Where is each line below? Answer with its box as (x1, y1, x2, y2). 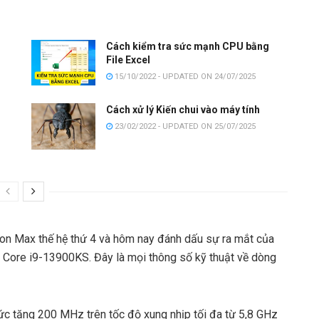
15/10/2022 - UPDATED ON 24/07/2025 (113, 71, 256, 81)
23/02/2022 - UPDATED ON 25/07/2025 (113, 122, 256, 132)
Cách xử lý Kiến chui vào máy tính (106, 104, 260, 116)
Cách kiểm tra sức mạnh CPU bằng (106, 40, 269, 52)
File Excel (106, 53, 150, 66)
